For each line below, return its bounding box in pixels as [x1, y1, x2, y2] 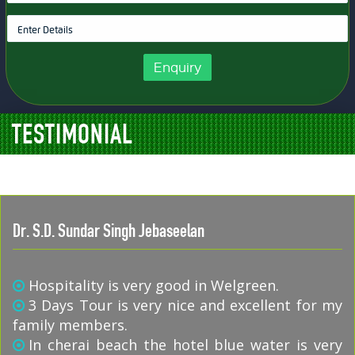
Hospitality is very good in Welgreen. [29, 276, 279, 295]
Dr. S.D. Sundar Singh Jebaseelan [13, 223, 204, 241]
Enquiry [153, 59, 201, 75]
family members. [13, 315, 128, 334]
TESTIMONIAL [12, 124, 133, 149]
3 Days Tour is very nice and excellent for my [29, 296, 342, 315]
